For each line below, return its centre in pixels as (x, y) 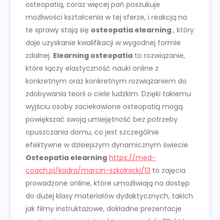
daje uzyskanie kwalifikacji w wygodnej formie (103, 43)
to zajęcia (168, 171)
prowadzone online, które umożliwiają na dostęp (108, 183)
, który (183, 30)
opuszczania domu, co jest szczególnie (93, 132)
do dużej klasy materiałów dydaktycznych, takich (110, 196)
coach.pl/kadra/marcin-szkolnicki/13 (88, 171)
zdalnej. (40, 56)
